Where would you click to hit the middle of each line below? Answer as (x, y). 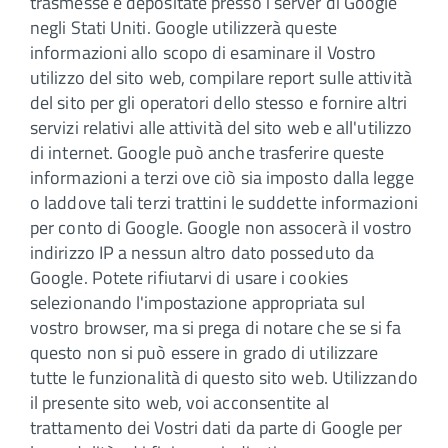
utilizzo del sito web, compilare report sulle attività (221, 77)
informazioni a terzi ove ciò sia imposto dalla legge (222, 177)
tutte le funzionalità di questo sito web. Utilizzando (224, 377)
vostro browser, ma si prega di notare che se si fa (216, 327)
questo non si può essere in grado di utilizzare (204, 352)
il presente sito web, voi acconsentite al (179, 402)
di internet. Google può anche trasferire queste (207, 152)
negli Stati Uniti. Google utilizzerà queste (183, 27)
